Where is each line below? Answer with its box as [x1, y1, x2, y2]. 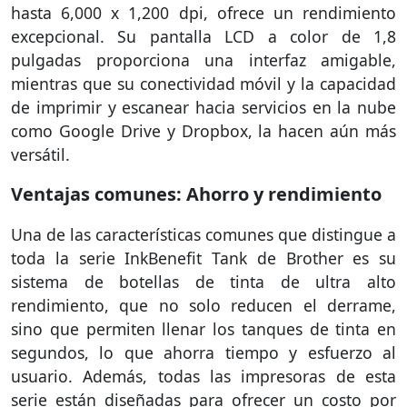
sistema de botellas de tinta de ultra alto [11, 270, 396, 293]
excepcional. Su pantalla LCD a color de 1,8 [11, 25, 396, 47]
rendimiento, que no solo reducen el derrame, [11, 293, 396, 316]
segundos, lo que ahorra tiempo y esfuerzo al [11, 341, 396, 363]
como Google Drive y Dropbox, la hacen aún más [11, 119, 396, 142]
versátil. [11, 143, 70, 165]
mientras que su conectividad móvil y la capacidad [11, 72, 396, 94]
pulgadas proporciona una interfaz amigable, [11, 48, 396, 71]
